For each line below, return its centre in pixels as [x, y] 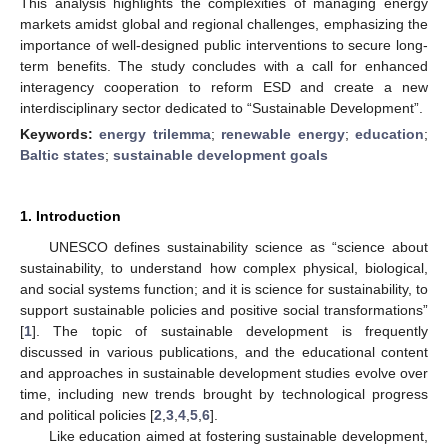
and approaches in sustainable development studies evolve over [224, 372]
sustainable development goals [220, 154]
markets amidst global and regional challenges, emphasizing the [224, 23]
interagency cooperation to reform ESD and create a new [224, 86]
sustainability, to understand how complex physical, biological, [224, 267]
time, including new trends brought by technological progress [224, 393]
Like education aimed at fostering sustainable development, [238, 435]
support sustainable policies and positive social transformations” [224, 309]
